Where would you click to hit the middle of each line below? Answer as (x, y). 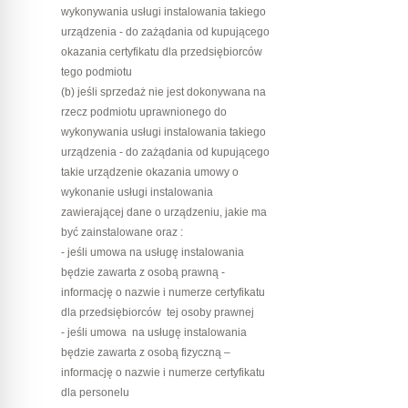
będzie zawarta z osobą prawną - (143, 272)
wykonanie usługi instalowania (138, 192)
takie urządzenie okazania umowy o (150, 172)
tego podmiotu (97, 71)
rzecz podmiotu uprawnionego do (144, 112)
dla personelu (96, 392)
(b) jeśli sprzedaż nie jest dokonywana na (164, 92)
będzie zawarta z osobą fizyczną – (146, 352)
